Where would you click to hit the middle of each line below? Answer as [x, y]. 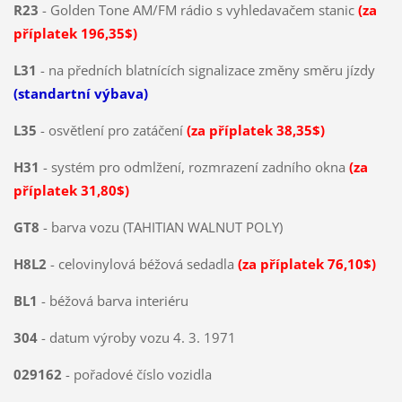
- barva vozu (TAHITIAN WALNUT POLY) [162, 227]
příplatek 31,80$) [71, 191]
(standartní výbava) [80, 94]
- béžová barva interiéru [118, 301]
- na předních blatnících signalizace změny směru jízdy [205, 70]
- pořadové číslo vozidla [136, 375]
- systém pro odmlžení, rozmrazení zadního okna [194, 167]
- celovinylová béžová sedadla [144, 264]
